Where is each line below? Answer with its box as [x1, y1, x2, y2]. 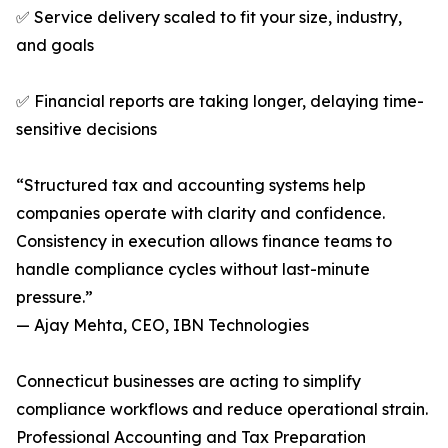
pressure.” [16, 287, 93, 308]
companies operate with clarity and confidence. [16, 203, 385, 224]
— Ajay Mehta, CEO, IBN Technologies [16, 315, 309, 336]
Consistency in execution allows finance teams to [16, 231, 392, 252]
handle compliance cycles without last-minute [16, 259, 370, 280]
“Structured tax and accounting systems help [16, 175, 366, 196]
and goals [16, 35, 94, 56]
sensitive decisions [16, 119, 157, 140]
